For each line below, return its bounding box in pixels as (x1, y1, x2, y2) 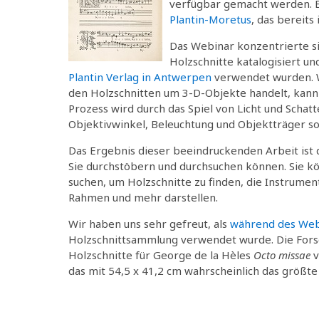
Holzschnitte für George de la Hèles (68, 247, 253, 262)
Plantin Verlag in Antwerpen (68, 69, 211, 84)
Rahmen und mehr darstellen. (68, 189, 218, 204)
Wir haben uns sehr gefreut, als (68, 216, 230, 231)
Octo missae (253, 247, 310, 262)
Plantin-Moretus (169, 11, 251, 26)
